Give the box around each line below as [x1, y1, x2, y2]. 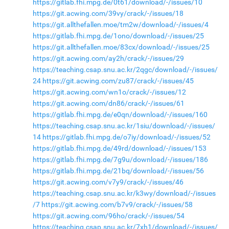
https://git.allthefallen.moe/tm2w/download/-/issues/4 [32, 20, 209, 29]
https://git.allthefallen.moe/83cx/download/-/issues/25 [32, 43, 210, 51]
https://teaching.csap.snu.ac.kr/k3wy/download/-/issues [32, 189, 216, 197]
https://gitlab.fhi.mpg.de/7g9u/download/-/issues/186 [32, 155, 208, 164]
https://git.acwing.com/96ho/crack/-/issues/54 [32, 212, 185, 220]
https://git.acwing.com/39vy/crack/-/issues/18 [32, 9, 184, 17]
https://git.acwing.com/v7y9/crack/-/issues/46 [32, 178, 184, 186]
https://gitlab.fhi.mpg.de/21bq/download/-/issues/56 [32, 167, 204, 175]
